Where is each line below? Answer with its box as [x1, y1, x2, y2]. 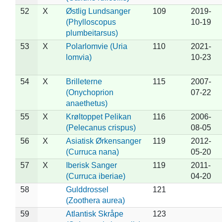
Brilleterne [65, 77, 102, 86]
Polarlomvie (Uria [65, 42, 127, 51]
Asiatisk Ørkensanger [65, 136, 141, 145]
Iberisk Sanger [65, 161, 117, 169]
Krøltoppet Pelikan [65, 112, 131, 121]
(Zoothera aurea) [65, 196, 125, 205]
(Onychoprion [65, 88, 113, 97]
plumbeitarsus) [65, 28, 118, 37]
